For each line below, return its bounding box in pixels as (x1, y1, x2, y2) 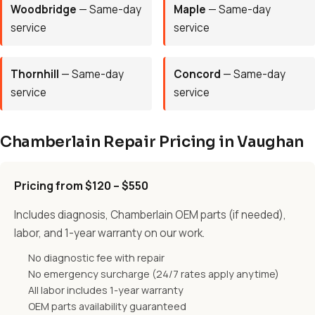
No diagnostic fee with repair (28, 251, 165, 264)
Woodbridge (11, 2, 77, 17)
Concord (174, 67, 221, 82)
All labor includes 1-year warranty (28, 283, 184, 297)
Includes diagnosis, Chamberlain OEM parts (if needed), (14, 207, 286, 222)
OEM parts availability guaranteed (28, 300, 186, 313)
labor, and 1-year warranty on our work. (14, 226, 205, 240)
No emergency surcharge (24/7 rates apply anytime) (28, 267, 279, 281)
